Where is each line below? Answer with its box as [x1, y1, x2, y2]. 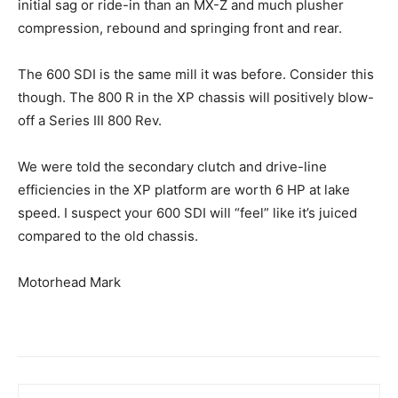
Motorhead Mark [18, 274, 121, 291]
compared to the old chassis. [18, 227, 198, 245]
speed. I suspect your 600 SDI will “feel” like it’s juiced [18, 204, 357, 222]
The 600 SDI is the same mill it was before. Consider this [18, 66, 374, 84]
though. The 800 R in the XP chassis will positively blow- [18, 89, 374, 107]
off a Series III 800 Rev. [18, 112, 162, 130]
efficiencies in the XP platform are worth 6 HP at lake [18, 181, 350, 199]
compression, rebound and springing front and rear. [18, 20, 342, 37]
